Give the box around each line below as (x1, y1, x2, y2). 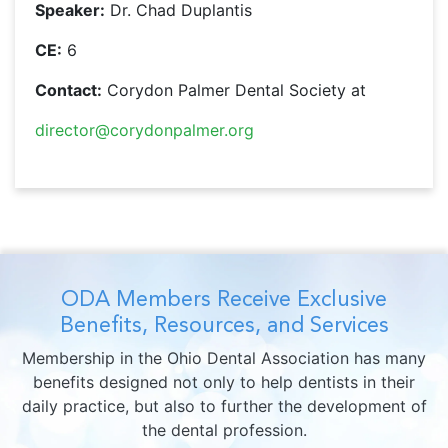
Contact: (35, 80, 102, 101)
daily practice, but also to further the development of (21, 396, 427, 417)
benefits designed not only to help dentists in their (33, 372, 415, 393)
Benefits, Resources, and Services (59, 312, 389, 338)
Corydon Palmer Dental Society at (102, 80, 366, 101)
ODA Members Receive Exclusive (61, 286, 387, 312)
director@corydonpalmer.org (35, 120, 254, 141)
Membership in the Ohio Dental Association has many (22, 348, 426, 369)
